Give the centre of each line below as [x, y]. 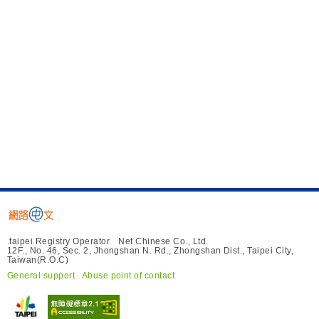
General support [41, 275]
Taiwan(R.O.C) [38, 260]
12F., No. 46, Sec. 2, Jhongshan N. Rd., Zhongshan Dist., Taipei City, [151, 251]
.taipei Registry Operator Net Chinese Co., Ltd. [108, 242]
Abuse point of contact [128, 275]
